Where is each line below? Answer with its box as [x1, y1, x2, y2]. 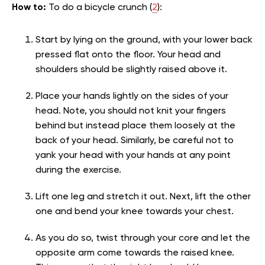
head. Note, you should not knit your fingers [35, 106, 226, 117]
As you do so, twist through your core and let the [35, 234, 250, 244]
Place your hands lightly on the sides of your [35, 92, 228, 102]
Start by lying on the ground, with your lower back [35, 35, 253, 46]
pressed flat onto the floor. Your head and [35, 50, 221, 60]
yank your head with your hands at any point [35, 151, 231, 161]
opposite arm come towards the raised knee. [35, 248, 234, 258]
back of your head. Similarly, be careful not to [35, 136, 234, 146]
